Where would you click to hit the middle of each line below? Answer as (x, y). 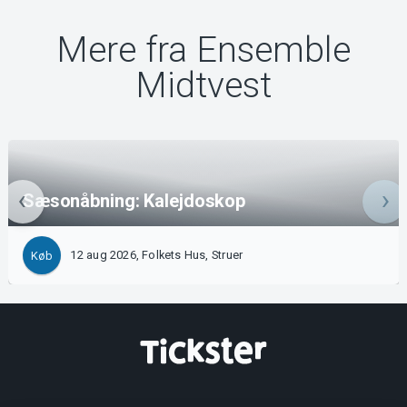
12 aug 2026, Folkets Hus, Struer (157, 255)
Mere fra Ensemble (203, 50)
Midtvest (203, 86)
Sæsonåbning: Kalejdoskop (134, 201)
